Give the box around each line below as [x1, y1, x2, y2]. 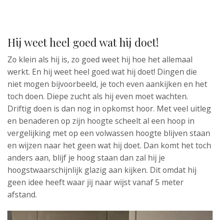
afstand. [7, 189, 37, 200]
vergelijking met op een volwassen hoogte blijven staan [7, 128, 210, 138]
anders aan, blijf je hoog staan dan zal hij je [7, 152, 165, 163]
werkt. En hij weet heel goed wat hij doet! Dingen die [7, 66, 197, 77]
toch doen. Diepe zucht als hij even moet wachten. [7, 91, 188, 102]
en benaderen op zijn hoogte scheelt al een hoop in [7, 115, 194, 126]
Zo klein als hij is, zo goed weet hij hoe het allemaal [7, 54, 192, 65]
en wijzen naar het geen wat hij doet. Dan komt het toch [7, 140, 211, 151]
